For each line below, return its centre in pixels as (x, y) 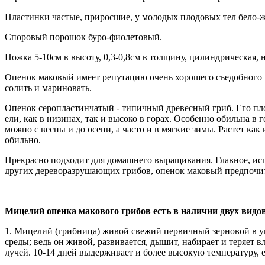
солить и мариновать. (48, 88)
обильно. (23, 140)
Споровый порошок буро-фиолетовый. (83, 37)
